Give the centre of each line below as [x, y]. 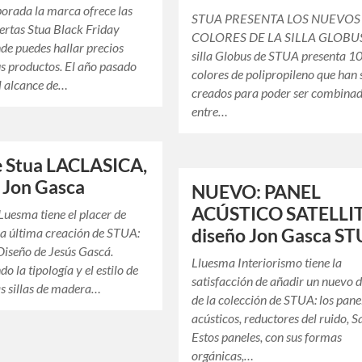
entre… [210, 112]
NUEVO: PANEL [257, 192]
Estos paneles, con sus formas [267, 337]
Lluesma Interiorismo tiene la [267, 263]
